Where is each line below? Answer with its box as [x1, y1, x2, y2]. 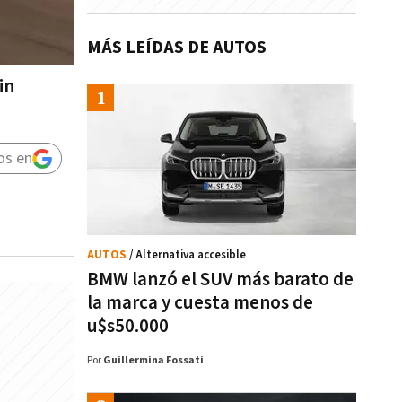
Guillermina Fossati [103, 354, 204, 367]
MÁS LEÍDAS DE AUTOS [87, 36, 267, 59]
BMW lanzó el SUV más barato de [87, 267, 354, 292]
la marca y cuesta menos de [87, 291, 313, 315]
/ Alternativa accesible [129, 248, 246, 263]
